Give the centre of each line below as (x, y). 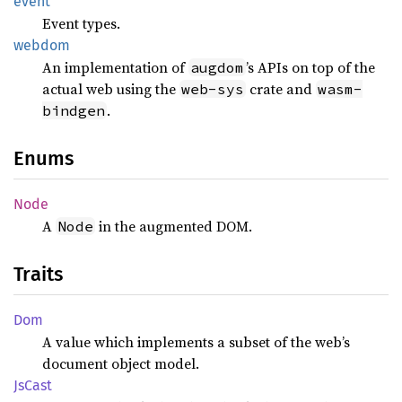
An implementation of (115, 67)
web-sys (213, 89)
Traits (38, 274)
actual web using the (111, 89)
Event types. (81, 23)
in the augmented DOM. (174, 226)
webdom (42, 45)
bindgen (74, 110)
